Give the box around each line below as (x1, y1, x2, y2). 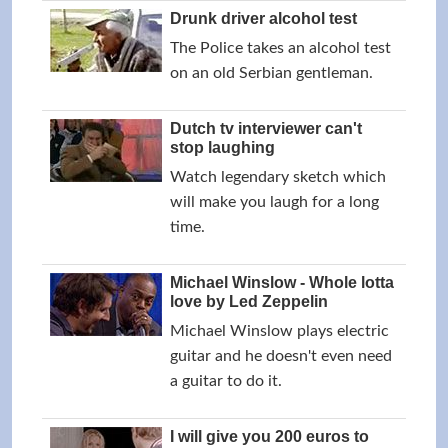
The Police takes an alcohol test (170, 40, 391, 56)
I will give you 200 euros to (170, 428, 369, 445)
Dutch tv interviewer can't (170, 120, 362, 137)
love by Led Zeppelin (170, 293, 328, 310)
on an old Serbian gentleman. (170, 65, 373, 81)
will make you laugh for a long (170, 194, 379, 210)
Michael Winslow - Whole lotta (170, 274, 394, 291)
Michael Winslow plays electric (170, 323, 389, 339)
